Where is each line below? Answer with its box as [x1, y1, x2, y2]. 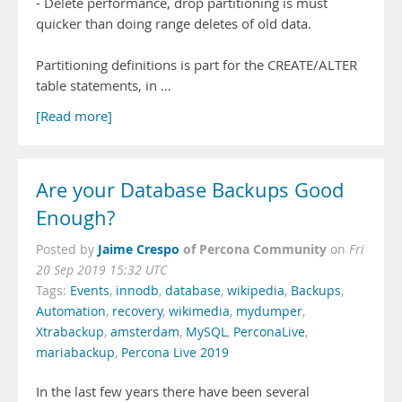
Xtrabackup [36, 324, 104, 340]
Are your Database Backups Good [36, 177, 344, 204]
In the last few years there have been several [36, 383, 310, 400]
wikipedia [227, 283, 284, 299]
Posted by [36, 241, 98, 258]
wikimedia [169, 303, 230, 319]
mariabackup [36, 345, 115, 361]
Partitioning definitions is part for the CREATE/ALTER [36, 57, 357, 74]
